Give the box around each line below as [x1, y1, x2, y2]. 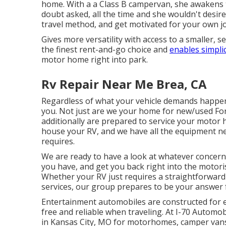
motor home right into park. [41, 54, 148, 65]
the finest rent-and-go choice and [41, 44, 169, 55]
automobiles [98, 196, 146, 207]
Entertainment [41, 196, 98, 207]
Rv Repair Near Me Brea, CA [41, 76, 207, 92]
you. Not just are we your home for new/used [41, 105, 215, 117]
